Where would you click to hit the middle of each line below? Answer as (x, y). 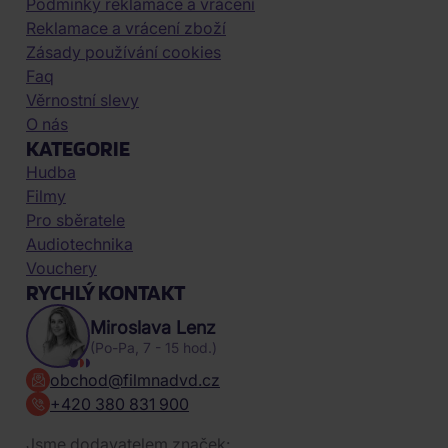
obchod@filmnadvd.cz (135, 380)
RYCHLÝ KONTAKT (105, 292)
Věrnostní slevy (82, 100)
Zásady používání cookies (123, 52)
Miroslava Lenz (153, 327)
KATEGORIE (78, 148)
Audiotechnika (79, 244)
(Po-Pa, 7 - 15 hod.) (153, 347)
